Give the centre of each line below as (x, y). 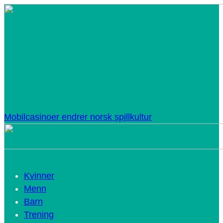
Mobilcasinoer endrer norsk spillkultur (78, 117)
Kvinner (39, 176)
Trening (39, 215)
